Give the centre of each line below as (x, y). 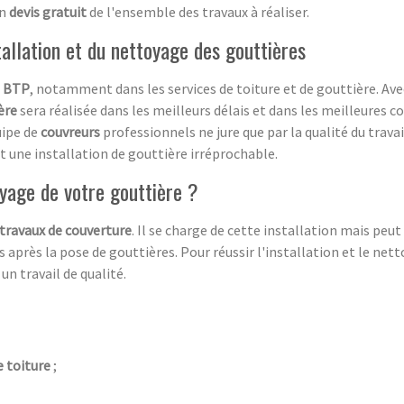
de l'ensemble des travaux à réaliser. (198, 11)
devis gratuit (48, 11)
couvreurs (70, 131)
